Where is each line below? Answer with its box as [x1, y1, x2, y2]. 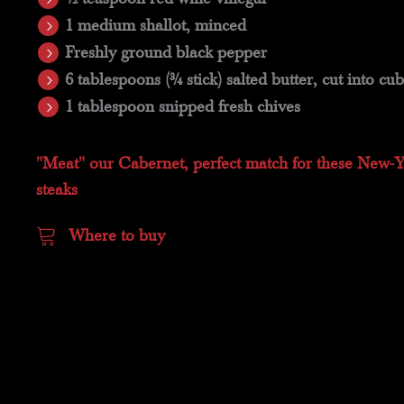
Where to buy [69, 227, 165, 243]
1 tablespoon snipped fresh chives [64, 99, 300, 115]
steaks [36, 181, 78, 197]
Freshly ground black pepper [64, 45, 267, 61]
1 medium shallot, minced [64, 18, 246, 34]
